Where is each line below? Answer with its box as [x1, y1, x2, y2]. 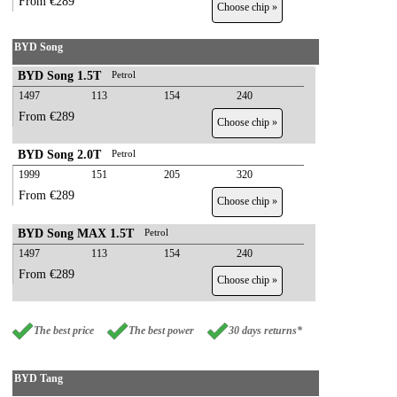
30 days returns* [229, 323, 302, 337]
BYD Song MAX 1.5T [18, 227, 134, 240]
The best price [34, 323, 94, 337]
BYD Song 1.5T [18, 69, 101, 82]
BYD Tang [14, 372, 63, 385]
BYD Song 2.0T [18, 148, 101, 161]
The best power [128, 323, 194, 337]
